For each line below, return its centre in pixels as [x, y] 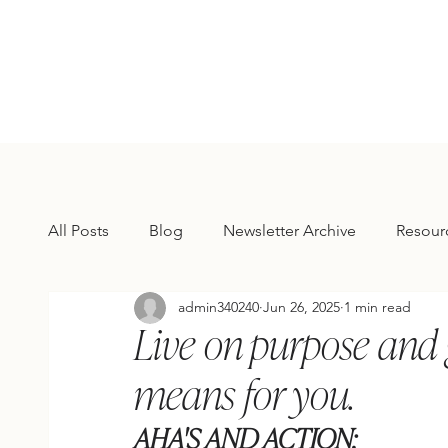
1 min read [377, 307]
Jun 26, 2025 [301, 307]
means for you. [244, 398]
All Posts [78, 230]
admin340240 [218, 307]
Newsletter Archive [289, 230]
